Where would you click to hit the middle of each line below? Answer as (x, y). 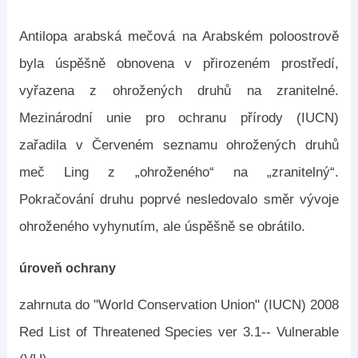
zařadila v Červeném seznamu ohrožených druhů (179, 145)
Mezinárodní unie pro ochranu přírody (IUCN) (179, 118)
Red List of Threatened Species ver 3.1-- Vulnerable (179, 332)
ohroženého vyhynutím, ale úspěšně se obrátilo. (162, 227)
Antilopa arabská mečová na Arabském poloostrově (179, 36)
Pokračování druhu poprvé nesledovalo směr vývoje (179, 199)
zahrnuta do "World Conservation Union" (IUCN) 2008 (179, 305)
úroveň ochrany (67, 268)
